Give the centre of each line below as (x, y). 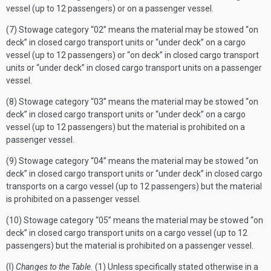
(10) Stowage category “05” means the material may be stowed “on (135, 220)
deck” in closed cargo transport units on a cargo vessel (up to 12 (127, 233)
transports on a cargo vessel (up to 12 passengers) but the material (134, 186)
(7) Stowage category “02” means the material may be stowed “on (132, 30)
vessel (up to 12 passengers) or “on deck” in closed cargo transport (132, 55)
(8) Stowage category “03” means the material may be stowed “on (132, 102)
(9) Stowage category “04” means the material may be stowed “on (132, 161)
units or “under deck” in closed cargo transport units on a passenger (134, 68)
